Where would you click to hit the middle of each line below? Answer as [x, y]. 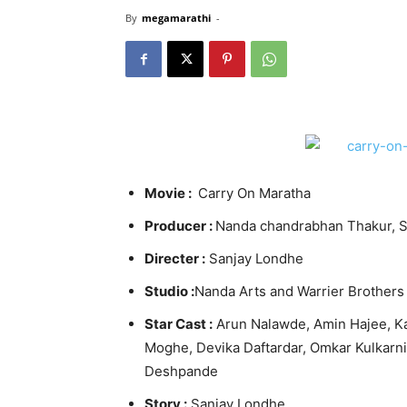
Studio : [169, 291]
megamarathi [176, 18]
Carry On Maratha [253, 193]
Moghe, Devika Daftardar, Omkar [250, 347]
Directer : [175, 258]
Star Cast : [179, 324]
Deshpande [181, 371]
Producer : [180, 226]
